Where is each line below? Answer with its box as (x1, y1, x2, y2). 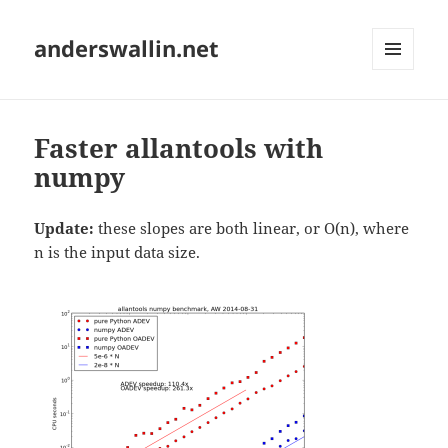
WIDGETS (372, 103, 429, 121)
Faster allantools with (34, 130, 324, 167)
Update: (34, 218, 95, 239)
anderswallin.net (34, 33, 220, 64)
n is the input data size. (34, 242, 201, 263)
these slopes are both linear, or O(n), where (94, 218, 410, 239)
